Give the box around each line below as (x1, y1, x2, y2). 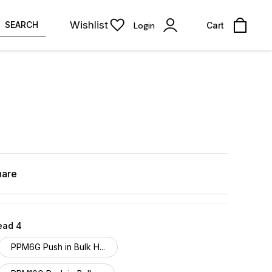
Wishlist (70, 19, 108, 31)
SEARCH (5, 19, 38, 30)
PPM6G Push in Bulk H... (11, 242, 105, 252)
